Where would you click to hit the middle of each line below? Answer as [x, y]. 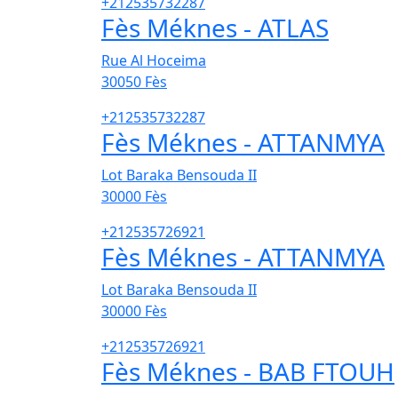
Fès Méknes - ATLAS [215, 28]
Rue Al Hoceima [154, 61]
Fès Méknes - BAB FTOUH [248, 372]
